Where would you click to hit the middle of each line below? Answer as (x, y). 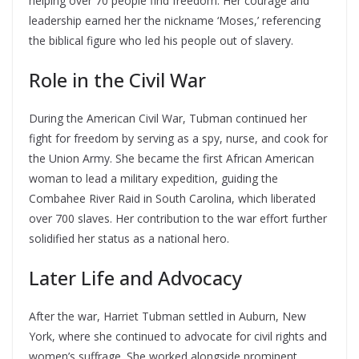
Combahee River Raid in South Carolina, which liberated (172, 198)
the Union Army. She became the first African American (171, 158)
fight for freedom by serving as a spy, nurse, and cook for (178, 138)
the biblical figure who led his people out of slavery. (161, 40)
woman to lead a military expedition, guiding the (153, 178)
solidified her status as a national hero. (129, 238)
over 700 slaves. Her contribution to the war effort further (178, 218)
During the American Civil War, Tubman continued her (168, 118)
